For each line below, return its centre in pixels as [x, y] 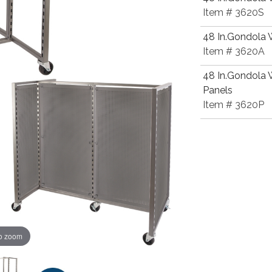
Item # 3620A [234, 51]
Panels [218, 90]
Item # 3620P [233, 105]
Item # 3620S [233, 12]
